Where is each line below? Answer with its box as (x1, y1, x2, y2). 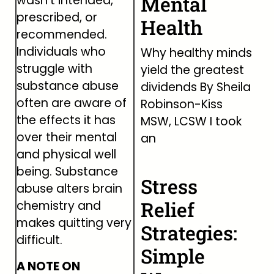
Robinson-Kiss (140, 96, 223, 113)
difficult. (17, 232, 62, 249)
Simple (140, 243, 205, 269)
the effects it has (17, 112, 116, 129)
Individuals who (17, 43, 106, 61)
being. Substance (17, 163, 118, 180)
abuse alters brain (17, 180, 122, 198)
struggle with (17, 61, 92, 78)
